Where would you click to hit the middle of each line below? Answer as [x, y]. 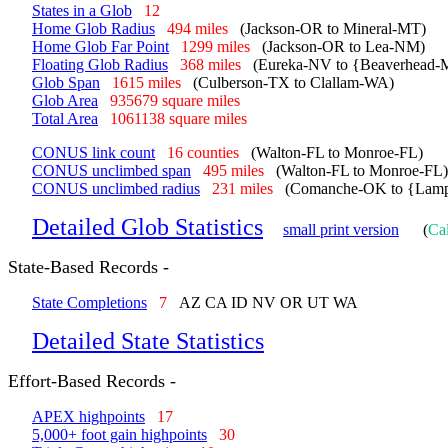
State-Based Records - [88, 267]
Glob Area [65, 100]
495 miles [239, 170]
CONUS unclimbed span [111, 170]
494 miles [203, 28]
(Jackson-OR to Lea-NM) [343, 46]
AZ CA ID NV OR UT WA [262, 302]
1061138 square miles [184, 118]
